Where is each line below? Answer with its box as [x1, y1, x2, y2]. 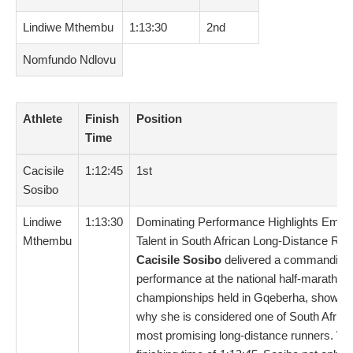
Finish [85, 112, 119, 126]
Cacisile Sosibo [136, 253, 221, 267]
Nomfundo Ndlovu [23, 53, 116, 67]
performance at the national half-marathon [136, 272, 350, 286]
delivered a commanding [221, 253, 351, 267]
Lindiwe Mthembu [23, 20, 113, 35]
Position [136, 112, 182, 126]
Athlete [23, 112, 62, 126]
